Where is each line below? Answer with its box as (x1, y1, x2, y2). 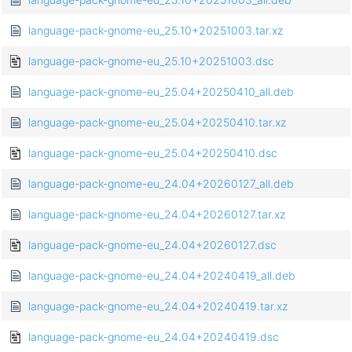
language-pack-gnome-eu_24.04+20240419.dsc (28, 330, 279, 344)
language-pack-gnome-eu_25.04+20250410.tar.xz (28, 115, 286, 130)
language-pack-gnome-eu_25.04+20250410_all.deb (28, 85, 294, 99)
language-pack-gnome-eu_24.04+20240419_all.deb (28, 269, 295, 283)
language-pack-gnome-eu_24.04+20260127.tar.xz (28, 207, 285, 222)
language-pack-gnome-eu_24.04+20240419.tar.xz (28, 299, 288, 313)
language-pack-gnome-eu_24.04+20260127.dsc (28, 238, 277, 252)
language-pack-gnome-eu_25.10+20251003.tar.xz (28, 24, 283, 38)
